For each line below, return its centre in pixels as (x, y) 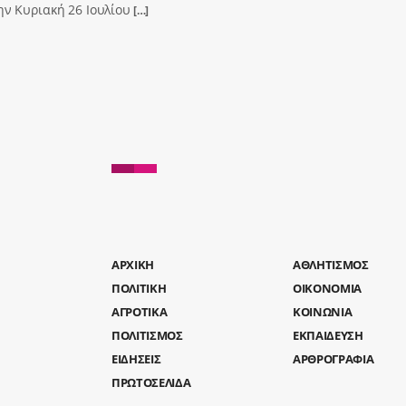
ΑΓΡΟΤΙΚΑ (140, 311)
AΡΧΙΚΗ (133, 264)
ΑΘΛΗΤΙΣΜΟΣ (330, 264)
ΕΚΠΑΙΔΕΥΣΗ (328, 335)
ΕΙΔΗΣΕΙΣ (136, 358)
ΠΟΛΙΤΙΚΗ (139, 288)
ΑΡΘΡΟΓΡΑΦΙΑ (333, 358)
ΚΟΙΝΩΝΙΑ (322, 311)
